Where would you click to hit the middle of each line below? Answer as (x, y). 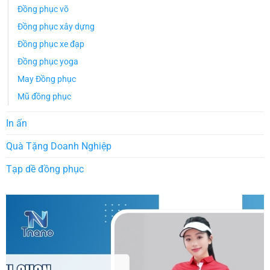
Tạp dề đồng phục (45, 169)
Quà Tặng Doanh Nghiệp (58, 146)
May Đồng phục (46, 79)
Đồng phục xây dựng (56, 27)
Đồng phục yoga (48, 61)
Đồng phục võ (43, 9)
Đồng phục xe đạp (51, 44)
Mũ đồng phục (44, 96)
